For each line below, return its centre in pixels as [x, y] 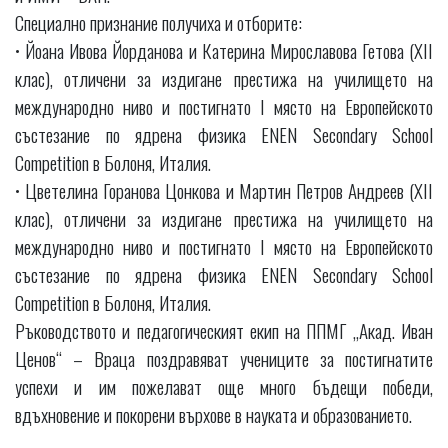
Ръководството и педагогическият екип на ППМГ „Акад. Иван [224, 329]
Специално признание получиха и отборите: [158, 21]
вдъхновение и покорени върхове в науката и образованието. [213, 413]
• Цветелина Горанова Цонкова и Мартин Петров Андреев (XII [224, 189]
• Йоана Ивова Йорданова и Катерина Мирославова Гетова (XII [224, 49]
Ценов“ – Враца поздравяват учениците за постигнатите [224, 357]
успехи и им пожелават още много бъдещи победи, [224, 385]
